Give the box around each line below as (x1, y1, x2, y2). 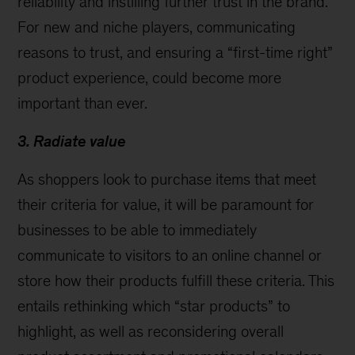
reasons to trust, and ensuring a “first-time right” (17, 44, 334, 61)
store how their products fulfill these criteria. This (17, 272, 335, 289)
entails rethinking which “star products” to (17, 297, 291, 315)
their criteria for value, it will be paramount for (17, 196, 315, 213)
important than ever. (17, 94, 148, 112)
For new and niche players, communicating (17, 18, 296, 36)
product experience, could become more (17, 69, 282, 86)
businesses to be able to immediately (17, 221, 258, 239)
